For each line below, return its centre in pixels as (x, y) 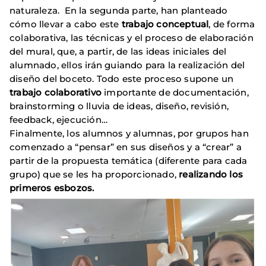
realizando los (211, 174)
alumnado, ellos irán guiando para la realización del (127, 65)
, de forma (232, 24)
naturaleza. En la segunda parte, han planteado (119, 10)
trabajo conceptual (165, 24)
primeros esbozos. (52, 188)
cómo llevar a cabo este (66, 24)
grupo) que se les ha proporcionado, (94, 174)
